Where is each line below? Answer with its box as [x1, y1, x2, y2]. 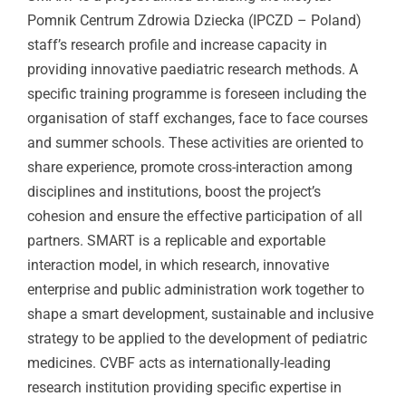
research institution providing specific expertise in [27, 378, 342, 396]
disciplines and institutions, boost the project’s [27, 182, 321, 200]
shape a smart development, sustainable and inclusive [27, 304, 373, 323]
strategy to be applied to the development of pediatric [27, 329, 367, 347]
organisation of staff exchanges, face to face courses [27, 109, 368, 127]
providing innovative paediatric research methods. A [27, 60, 358, 78]
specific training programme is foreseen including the [27, 84, 366, 102]
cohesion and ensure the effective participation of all [27, 207, 362, 225]
